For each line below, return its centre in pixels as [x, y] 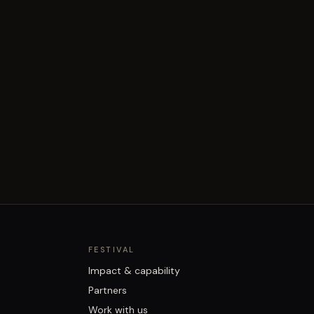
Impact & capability [134, 271]
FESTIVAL [112, 250]
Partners [108, 290]
